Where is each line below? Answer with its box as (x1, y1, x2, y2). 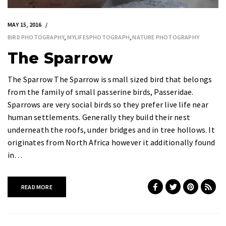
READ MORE (21, 183, 52, 191)
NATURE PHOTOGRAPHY (132, 33, 200, 41)
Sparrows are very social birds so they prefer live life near (8, 99, 209, 109)
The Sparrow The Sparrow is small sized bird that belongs (8, 74, 212, 84)
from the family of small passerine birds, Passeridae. (8, 86, 194, 97)
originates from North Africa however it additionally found (8, 137, 215, 147)
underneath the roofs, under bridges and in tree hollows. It (8, 124, 215, 135)
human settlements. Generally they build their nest (8, 111, 191, 122)
